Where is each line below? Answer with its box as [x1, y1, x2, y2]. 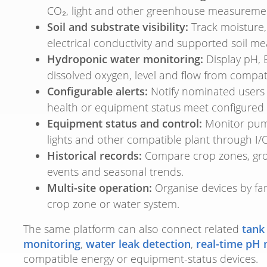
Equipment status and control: [47, 116, 202, 131]
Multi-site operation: [47, 181, 152, 195]
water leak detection [86, 237, 191, 252]
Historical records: [47, 148, 142, 163]
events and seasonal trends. [47, 164, 184, 179]
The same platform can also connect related [23, 222, 242, 237]
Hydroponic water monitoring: [47, 52, 203, 67]
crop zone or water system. [47, 197, 179, 212]
